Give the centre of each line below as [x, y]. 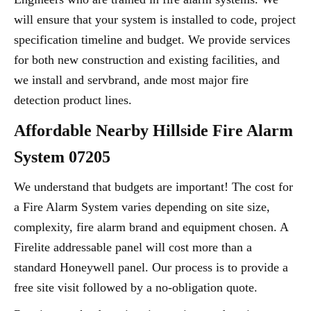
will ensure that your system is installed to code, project [155, 19]
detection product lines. [73, 100]
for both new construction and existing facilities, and [147, 60]
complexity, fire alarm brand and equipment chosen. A [151, 227]
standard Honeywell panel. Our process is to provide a [151, 267]
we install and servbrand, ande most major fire [131, 80]
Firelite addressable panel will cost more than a [133, 247]
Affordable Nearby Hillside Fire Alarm [153, 131]
